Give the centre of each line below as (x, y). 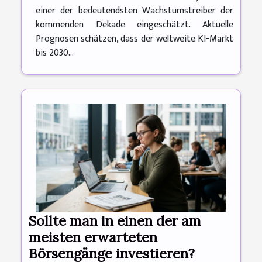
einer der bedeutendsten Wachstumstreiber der (135, 11)
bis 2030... (55, 53)
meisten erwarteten (93, 237)
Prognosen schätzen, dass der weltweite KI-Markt (135, 39)
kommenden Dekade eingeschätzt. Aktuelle (135, 25)
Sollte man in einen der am (115, 220)
